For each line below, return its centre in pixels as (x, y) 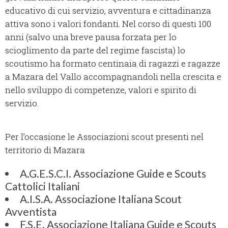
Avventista (31, 212)
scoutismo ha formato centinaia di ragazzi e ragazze (113, 64)
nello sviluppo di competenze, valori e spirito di (101, 90)
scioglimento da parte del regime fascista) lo (95, 50)
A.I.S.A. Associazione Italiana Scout (101, 199)
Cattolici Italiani (42, 186)
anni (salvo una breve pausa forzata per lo (91, 37)
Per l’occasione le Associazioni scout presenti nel (104, 137)
